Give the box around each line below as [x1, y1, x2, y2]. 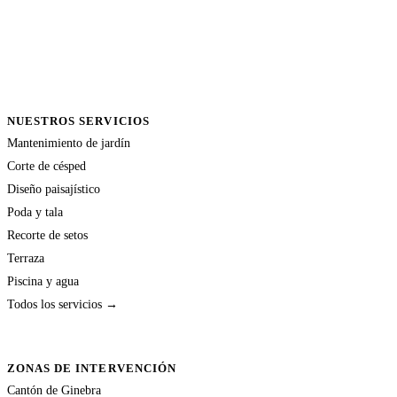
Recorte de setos [7, 228, 88, 243]
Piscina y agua [7, 274, 79, 289]
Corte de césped [7, 159, 86, 174]
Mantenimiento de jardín [7, 136, 130, 151]
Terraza [7, 251, 44, 266]
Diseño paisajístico [7, 182, 100, 197]
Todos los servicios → [7, 297, 118, 312]
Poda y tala [7, 205, 63, 220]
